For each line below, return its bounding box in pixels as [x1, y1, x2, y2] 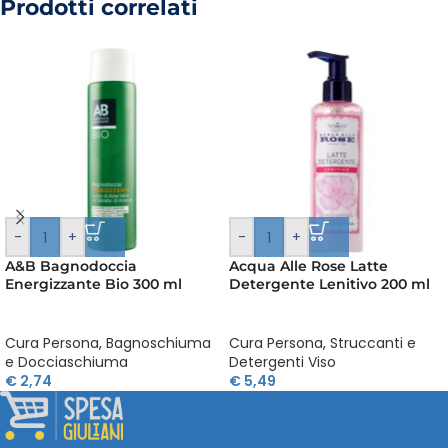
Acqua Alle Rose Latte [229, 257, 388, 275]
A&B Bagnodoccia [5, 257, 137, 275]
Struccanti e [330, 332, 416, 353]
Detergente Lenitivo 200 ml [229, 275, 430, 293]
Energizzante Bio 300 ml [5, 275, 182, 293]
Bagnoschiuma [106, 332, 211, 353]
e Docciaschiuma [5, 351, 128, 372]
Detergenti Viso [229, 351, 336, 372]
